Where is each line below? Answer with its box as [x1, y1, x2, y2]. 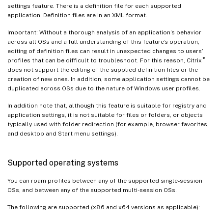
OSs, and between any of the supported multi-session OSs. [7, 186, 177, 193]
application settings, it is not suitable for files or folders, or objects [7, 111, 203, 118]
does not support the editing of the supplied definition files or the [7, 66, 198, 73]
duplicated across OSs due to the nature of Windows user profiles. [7, 84, 200, 92]
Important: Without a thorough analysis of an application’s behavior [7, 28, 201, 36]
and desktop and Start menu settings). [7, 130, 118, 137]
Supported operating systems [7, 158, 118, 167]
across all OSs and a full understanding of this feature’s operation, [7, 38, 199, 45]
